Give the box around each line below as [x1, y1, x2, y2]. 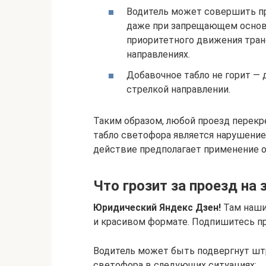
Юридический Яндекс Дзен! [93, 202, 221, 214]
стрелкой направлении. [126, 84, 230, 96]
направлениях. [126, 49, 190, 61]
